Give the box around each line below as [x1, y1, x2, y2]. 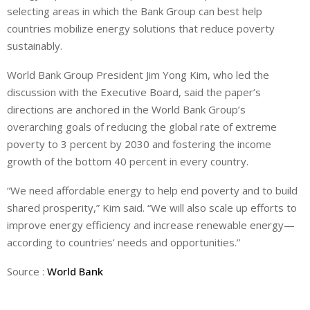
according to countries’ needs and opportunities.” [7, 235, 240, 250]
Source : [7, 264, 47, 279]
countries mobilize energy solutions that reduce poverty [7, 21, 275, 36]
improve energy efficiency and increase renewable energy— [7, 218, 295, 232]
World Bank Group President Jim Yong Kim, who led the [7, 68, 269, 82]
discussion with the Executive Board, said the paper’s [7, 85, 261, 100]
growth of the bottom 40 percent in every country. [7, 154, 248, 169]
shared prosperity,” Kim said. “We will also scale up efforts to [7, 201, 297, 215]
